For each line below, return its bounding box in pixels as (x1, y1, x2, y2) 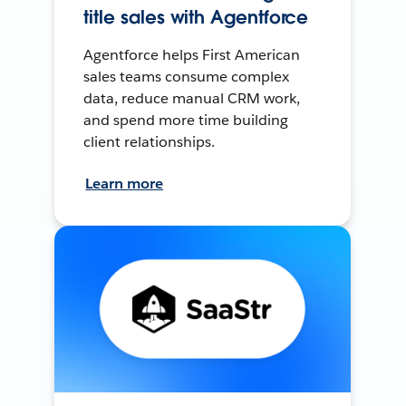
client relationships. (83, 132, 216, 152)
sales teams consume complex (83, 67, 289, 87)
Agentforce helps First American (83, 45, 300, 65)
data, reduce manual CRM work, (83, 89, 300, 109)
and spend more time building (83, 111, 288, 130)
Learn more (85, 174, 164, 194)
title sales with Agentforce (83, 5, 309, 30)
